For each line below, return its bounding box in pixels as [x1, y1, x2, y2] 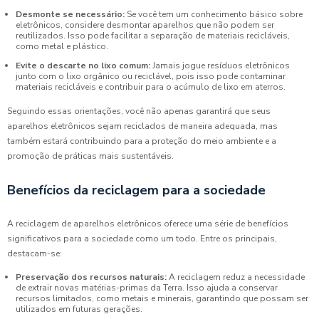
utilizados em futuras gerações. [16, 303, 142, 315]
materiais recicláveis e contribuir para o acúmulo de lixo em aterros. [16, 81, 286, 93]
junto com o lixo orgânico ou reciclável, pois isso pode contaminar [16, 70, 286, 83]
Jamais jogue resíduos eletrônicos [150, 60, 290, 72]
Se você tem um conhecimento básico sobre [125, 9, 303, 21]
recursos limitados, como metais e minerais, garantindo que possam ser [16, 293, 308, 305]
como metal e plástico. [16, 41, 108, 53]
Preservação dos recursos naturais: [16, 271, 167, 283]
